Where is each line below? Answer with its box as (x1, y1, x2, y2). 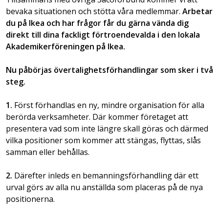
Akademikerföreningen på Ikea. (6, 41, 125, 52)
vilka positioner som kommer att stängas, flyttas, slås (6, 134, 201, 146)
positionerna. (6, 193, 57, 204)
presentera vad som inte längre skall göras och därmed (6, 123, 208, 134)
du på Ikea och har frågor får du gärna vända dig (6, 17, 189, 28)
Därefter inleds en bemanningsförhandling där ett (12, 170, 198, 181)
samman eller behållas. (6, 146, 89, 157)
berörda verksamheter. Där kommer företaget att (6, 111, 188, 122)
